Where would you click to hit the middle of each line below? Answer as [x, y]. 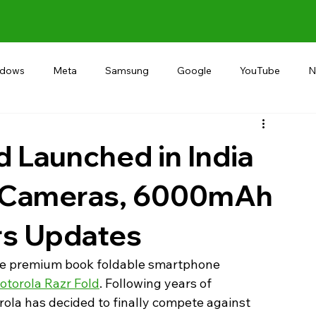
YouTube [260, 70]
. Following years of [157, 283]
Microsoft [261, 127]
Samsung [127, 70]
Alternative [31, 127]
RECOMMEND [119, 127]
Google [194, 70]
